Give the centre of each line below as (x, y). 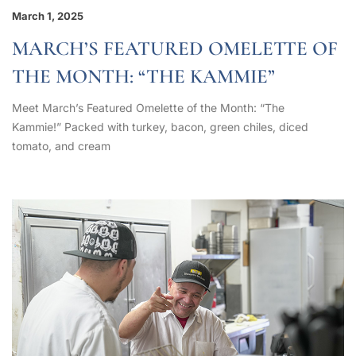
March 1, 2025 (48, 15)
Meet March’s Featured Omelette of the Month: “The (148, 107)
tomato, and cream (61, 145)
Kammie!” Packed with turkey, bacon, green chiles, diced (160, 126)
